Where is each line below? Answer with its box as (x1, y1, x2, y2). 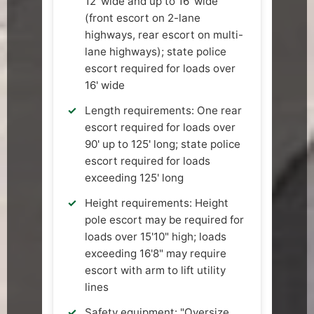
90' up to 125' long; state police (85, 137, 240, 151)
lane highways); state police (85, 45, 226, 59)
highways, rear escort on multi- (85, 28, 243, 42)
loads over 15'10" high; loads (85, 230, 226, 244)
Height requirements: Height (85, 196, 228, 210)
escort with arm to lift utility (85, 264, 226, 278)
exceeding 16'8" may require (85, 247, 226, 261)
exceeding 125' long (85, 171, 184, 185)
